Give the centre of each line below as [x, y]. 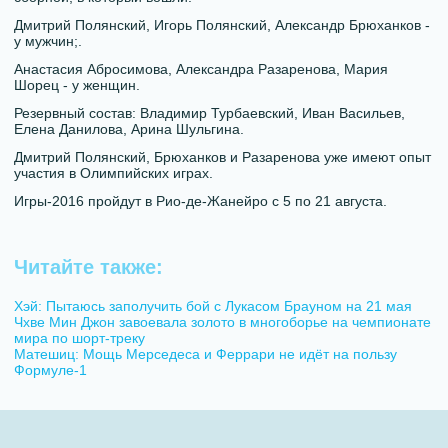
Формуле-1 [51, 369]
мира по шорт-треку [80, 337]
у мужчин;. [48, 40]
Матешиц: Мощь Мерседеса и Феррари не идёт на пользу [206, 353]
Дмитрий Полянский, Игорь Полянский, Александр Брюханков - [222, 24]
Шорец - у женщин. [77, 84]
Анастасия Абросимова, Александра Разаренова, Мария [201, 68]
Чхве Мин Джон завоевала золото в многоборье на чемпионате [223, 321]
